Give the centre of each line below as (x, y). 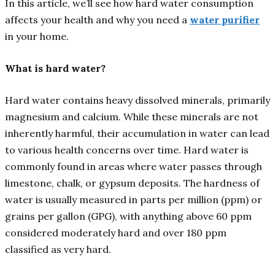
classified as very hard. (58, 250)
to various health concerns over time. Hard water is (127, 150)
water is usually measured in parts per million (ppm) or (134, 200)
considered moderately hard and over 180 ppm (116, 233)
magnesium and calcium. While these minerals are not (132, 117)
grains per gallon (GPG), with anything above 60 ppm (128, 216)
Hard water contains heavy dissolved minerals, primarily (137, 100)
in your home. (38, 37)
